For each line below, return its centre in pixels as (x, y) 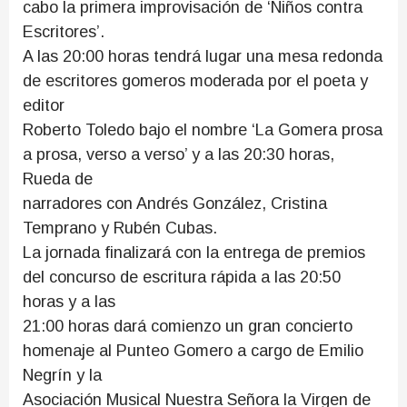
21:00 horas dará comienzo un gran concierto (188, 326)
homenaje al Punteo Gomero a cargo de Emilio (193, 351)
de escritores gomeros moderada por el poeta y (195, 81)
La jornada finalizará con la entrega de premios (194, 253)
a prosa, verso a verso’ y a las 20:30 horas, (179, 154)
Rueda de (58, 179)
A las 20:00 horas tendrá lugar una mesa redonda (203, 56)
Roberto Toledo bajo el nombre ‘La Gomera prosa (203, 130)
